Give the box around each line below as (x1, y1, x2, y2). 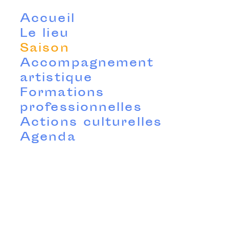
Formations (20, 85, 105, 102)
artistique (20, 70, 93, 87)
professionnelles (20, 100, 142, 117)
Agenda (20, 129, 76, 147)
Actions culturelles (20, 114, 162, 132)
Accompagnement (20, 55, 154, 73)
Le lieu (20, 26, 69, 43)
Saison (20, 40, 70, 58)
